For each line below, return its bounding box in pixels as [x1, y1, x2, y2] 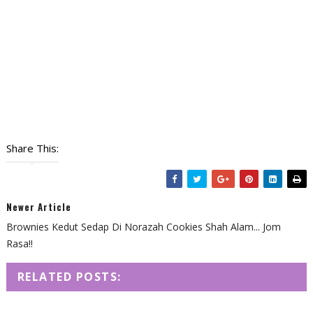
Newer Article [6, 199, 71, 214]
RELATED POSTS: [17, 268, 122, 284]
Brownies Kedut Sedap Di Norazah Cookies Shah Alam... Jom [6, 219, 281, 233]
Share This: [6, 140, 59, 155]
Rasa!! [6, 236, 33, 250]
